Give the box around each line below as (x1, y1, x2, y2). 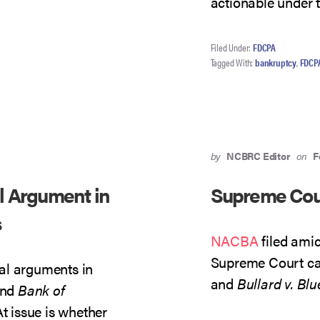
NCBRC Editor (226, 149, 291, 163)
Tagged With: (210, 55, 256, 69)
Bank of (18, 279, 65, 300)
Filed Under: (210, 40, 254, 54)
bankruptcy (255, 55, 297, 69)
